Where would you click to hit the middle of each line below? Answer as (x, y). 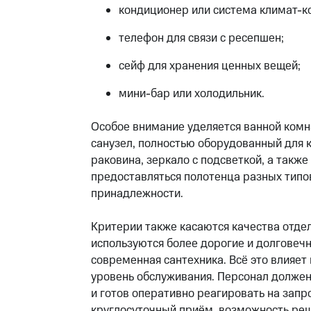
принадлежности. (137, 194)
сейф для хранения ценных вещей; (209, 66)
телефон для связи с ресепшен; (201, 38)
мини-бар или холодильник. (191, 94)
